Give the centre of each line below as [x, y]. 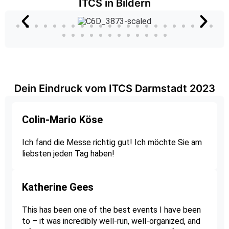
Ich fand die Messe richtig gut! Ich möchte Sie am [112, 143]
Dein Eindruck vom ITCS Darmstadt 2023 [114, 89]
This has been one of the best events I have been [111, 210]
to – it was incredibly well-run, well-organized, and [111, 221]
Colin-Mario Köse [62, 120]
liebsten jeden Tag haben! [68, 154]
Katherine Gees [58, 187]
